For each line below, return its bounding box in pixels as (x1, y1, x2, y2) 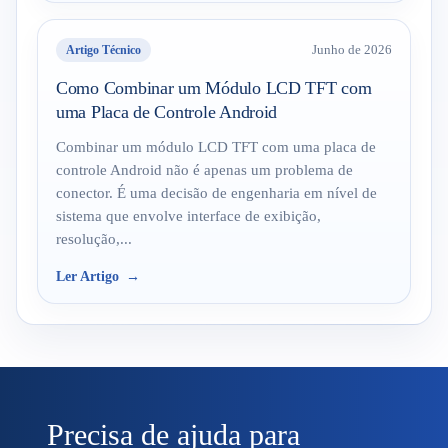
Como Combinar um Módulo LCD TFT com (56, 78, 372, 98)
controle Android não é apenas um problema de (56, 162, 353, 178)
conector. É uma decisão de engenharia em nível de (56, 185, 377, 201)
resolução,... (56, 231, 132, 247)
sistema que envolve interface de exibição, (56, 208, 321, 224)
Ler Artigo (56, 269, 119, 284)
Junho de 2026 (312, 43, 392, 57)
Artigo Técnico (66, 43, 141, 57)
